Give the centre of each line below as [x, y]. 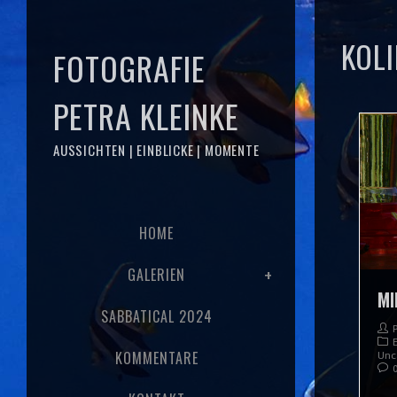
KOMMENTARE [156, 358]
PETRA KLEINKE [146, 116]
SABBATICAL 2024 [156, 316]
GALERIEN [156, 275]
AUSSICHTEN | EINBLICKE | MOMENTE [156, 150]
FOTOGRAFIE [129, 68]
